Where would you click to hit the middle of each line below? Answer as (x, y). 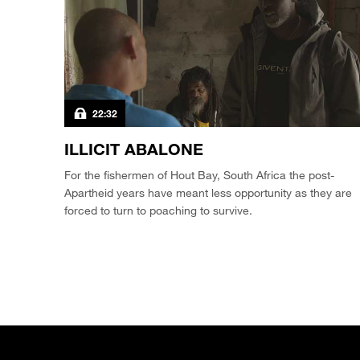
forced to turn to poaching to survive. (158, 211)
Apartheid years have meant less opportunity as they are (208, 193)
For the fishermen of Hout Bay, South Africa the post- (199, 175)
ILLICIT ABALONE (134, 149)
